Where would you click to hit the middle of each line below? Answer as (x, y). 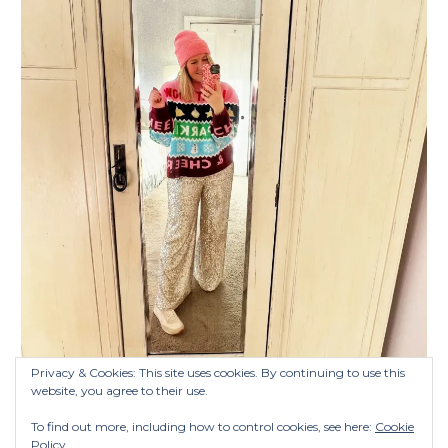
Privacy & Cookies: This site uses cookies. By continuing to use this (218, 372)
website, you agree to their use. (119, 390)
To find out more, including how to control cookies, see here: (203, 426)
